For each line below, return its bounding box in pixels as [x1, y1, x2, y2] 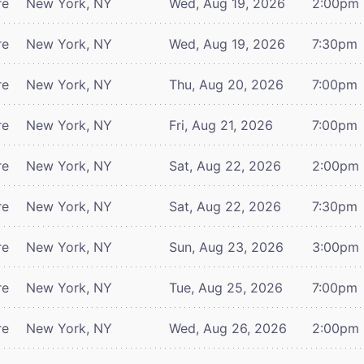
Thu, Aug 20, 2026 [169, 76, 284, 93]
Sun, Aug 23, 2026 [169, 238, 284, 255]
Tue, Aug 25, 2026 [169, 279, 283, 296]
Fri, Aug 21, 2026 [169, 116, 273, 133]
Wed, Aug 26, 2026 [169, 319, 287, 336]
